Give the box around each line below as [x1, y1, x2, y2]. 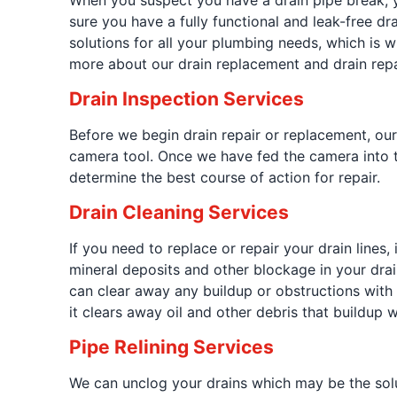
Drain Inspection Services [68, 88, 304, 110]
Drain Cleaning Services [68, 201, 289, 223]
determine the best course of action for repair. [68, 168, 380, 186]
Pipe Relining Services [68, 336, 274, 358]
